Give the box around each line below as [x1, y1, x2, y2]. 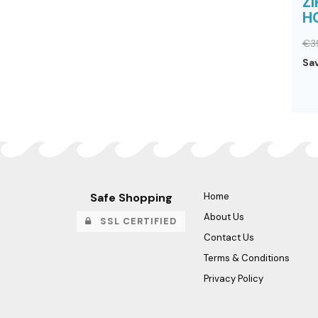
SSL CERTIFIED [92, 215, 177, 228]
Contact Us [204, 231, 254, 244]
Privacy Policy [204, 273, 263, 285]
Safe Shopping [89, 190, 172, 206]
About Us [204, 211, 244, 224]
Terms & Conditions [204, 252, 290, 265]
